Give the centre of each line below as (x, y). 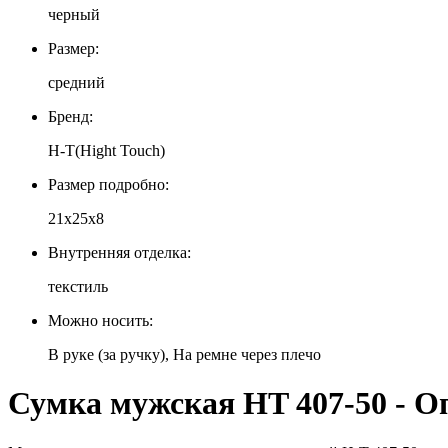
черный (74, 14)
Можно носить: (100, 320)
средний (76, 82)
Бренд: (70, 116)
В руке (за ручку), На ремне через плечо (184, 354)
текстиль (78, 286)
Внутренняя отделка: (119, 252)
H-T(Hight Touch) (106, 150)
